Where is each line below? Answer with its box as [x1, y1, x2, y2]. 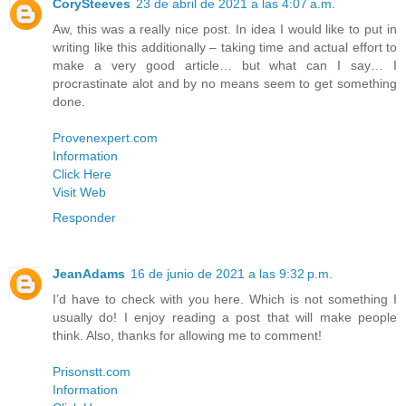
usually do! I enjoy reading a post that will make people [53, 310, 397, 325]
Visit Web [53, 185, 106, 200]
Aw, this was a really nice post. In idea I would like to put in [53, 22, 397, 37]
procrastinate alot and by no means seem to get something [53, 76, 397, 92]
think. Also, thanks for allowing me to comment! [53, 328, 322, 343]
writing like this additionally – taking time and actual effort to [53, 40, 397, 55]
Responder [53, 210, 116, 226]
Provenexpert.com [53, 130, 158, 146]
